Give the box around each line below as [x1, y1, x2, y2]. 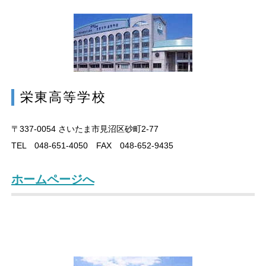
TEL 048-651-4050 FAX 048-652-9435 [11, 140, 173, 150]
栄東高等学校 [20, 89, 106, 104]
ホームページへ [11, 172, 94, 186]
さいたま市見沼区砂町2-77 [55, 123, 159, 134]
